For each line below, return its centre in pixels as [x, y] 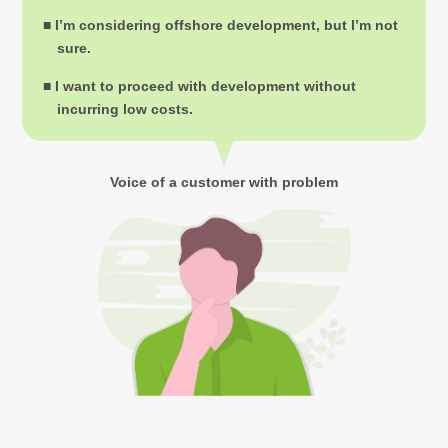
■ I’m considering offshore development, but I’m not [220, 24]
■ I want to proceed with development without [199, 85]
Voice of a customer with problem [224, 181]
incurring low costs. [124, 108]
